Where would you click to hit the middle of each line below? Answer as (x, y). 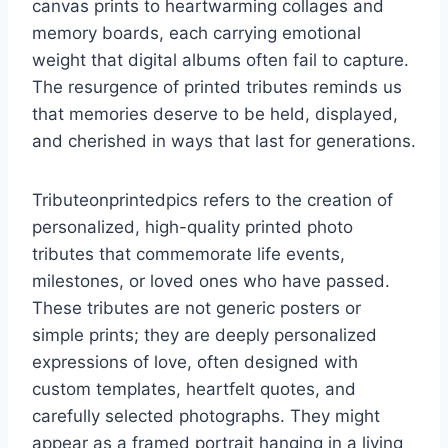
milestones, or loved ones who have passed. (211, 281)
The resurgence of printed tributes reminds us (217, 87)
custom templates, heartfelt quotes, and (194, 389)
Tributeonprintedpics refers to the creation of (212, 200)
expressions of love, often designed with (195, 362)
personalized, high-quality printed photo (192, 227)
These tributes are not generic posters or (196, 308)
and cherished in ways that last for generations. (224, 141)
